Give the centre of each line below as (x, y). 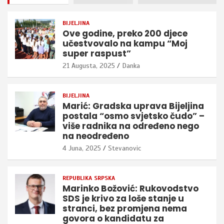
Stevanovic (124, 148)
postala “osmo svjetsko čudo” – (133, 116)
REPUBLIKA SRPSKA (89, 178)
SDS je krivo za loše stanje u (123, 199)
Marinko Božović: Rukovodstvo (130, 189)
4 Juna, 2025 (82, 148)
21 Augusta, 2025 (89, 66)
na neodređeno (96, 136)
